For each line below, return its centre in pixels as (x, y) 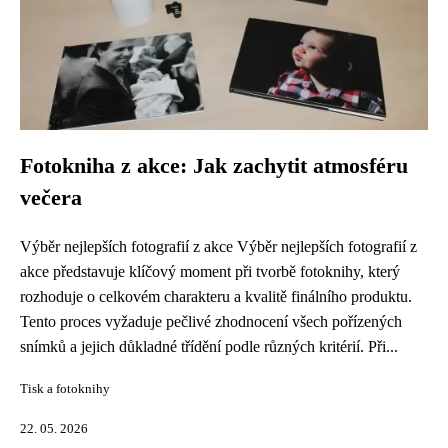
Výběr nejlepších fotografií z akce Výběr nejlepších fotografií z (218, 246)
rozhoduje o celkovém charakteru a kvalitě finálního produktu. (216, 296)
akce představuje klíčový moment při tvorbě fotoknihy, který (210, 271)
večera (51, 198)
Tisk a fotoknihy (65, 389)
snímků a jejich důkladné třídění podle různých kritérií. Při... (209, 346)
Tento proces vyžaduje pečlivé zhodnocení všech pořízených (211, 321)
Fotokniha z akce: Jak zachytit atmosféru (214, 166)
